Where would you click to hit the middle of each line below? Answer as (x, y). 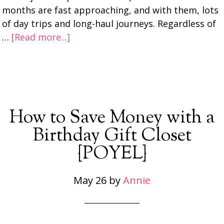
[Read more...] (41, 37)
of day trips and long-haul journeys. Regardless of (109, 23)
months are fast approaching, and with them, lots (110, 10)
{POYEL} (112, 154)
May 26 (90, 180)
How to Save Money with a (112, 118)
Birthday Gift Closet (112, 136)
